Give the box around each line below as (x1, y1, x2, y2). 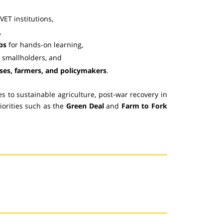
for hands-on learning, (6, 39, 83, 49)
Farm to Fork (121, 101, 168, 111)
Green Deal (66, 101, 104, 111)
